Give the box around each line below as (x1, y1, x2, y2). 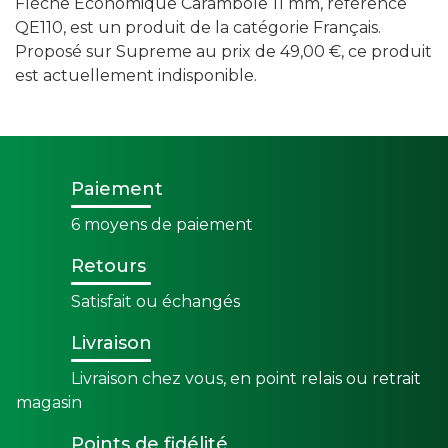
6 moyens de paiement (71, 215, 253, 234)
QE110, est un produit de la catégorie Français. (15, 18, 381, 37)
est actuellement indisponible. (15, 66, 257, 85)
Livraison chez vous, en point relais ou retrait (71, 369, 421, 388)
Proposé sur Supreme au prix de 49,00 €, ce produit (15, 42, 432, 61)
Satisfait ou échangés (71, 292, 240, 311)
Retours (71, 255, 146, 277)
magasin (16, 393, 82, 412)
